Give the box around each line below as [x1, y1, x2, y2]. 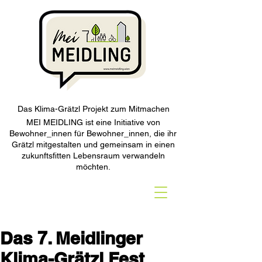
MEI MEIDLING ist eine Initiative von [26, 118, 160, 127]
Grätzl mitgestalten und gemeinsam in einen [11, 140, 175, 149]
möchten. [75, 162, 111, 171]
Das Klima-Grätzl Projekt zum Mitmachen [18, 104, 170, 113]
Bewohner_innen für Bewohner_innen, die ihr [9, 129, 177, 138]
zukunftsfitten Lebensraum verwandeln [21, 151, 165, 160]
